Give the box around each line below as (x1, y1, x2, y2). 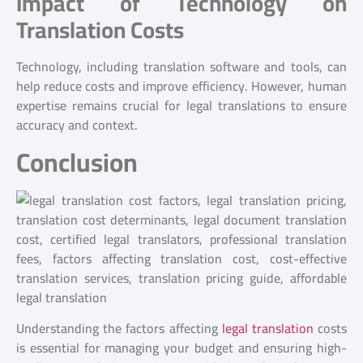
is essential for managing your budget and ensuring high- (16, 335, 347, 361)
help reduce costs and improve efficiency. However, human (16, 74, 347, 99)
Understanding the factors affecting (16, 316, 222, 341)
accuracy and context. (16, 113, 138, 138)
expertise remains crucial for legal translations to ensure (16, 93, 347, 118)
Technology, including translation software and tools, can (16, 54, 347, 79)
